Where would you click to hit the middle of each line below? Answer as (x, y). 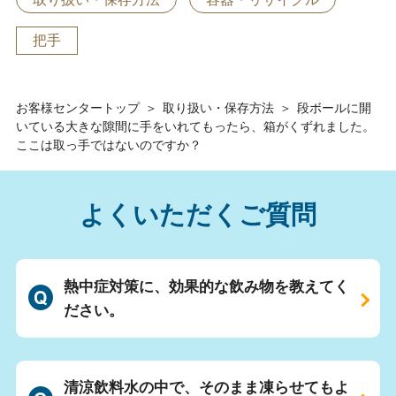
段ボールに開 (334, 108)
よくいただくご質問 (198, 214)
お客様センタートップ (77, 108)
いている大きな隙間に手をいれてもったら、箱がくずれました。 (195, 127)
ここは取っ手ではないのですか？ (108, 145)
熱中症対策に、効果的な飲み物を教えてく (206, 286)
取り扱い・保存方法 (218, 108)
